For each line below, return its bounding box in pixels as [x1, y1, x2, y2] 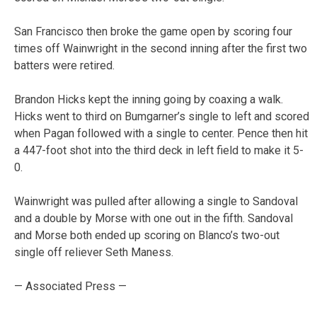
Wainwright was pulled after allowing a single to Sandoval [14, 194, 298, 208]
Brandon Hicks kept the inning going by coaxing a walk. [14, 92, 283, 106]
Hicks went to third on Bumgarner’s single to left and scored [14, 109, 309, 123]
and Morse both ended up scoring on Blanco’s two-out [14, 228, 279, 242]
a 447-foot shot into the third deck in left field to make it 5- [14, 143, 304, 157]
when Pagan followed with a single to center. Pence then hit [14, 126, 308, 140]
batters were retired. [14, 58, 115, 72]
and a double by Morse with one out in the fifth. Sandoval [14, 211, 293, 225]
